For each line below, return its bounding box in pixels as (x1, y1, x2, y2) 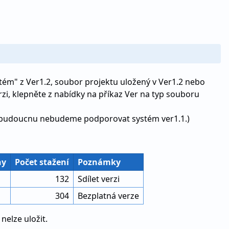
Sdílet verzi (78, 173, 120, 185)
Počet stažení (15, 156, 69, 168)
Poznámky (78, 156, 121, 168)
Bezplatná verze (78, 190, 139, 201)
